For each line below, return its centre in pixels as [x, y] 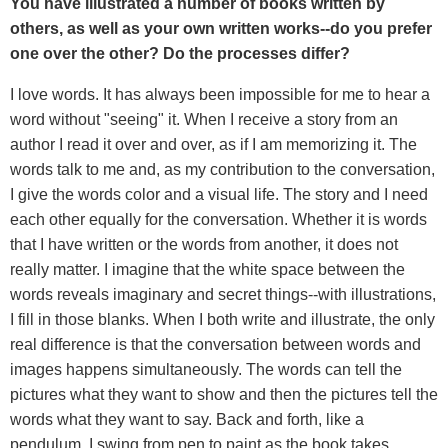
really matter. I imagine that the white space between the [207, 269]
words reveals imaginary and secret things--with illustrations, [223, 294]
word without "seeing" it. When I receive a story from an [204, 119]
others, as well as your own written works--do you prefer [221, 28]
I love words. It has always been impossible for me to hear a [220, 94]
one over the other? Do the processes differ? [180, 53]
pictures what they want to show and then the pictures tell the [224, 394]
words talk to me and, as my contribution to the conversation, [222, 169]
